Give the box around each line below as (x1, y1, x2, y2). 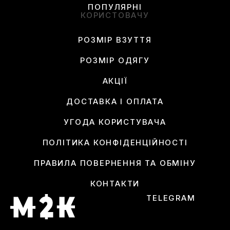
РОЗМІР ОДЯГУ (80, 55, 150, 66)
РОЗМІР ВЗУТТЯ (78, 35, 152, 45)
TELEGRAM (146, 193, 196, 203)
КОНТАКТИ (90, 179, 140, 189)
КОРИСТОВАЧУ (81, 10, 149, 21)
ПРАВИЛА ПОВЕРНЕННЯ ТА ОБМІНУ (34, 158, 196, 168)
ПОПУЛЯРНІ (88, 2, 142, 12)
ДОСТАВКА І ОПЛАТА (66, 97, 164, 107)
